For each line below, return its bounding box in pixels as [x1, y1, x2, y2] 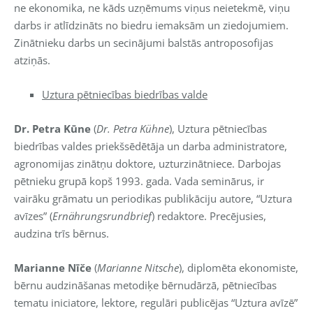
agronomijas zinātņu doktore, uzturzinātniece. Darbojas [14, 156, 281, 170]
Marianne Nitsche [97, 260, 179, 275]
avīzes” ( [14, 208, 52, 223]
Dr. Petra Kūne [14, 121, 91, 136]
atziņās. [14, 52, 56, 67]
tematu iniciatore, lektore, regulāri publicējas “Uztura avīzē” [14, 295, 298, 310]
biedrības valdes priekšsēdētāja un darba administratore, [14, 138, 287, 153]
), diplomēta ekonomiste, [179, 260, 298, 275]
